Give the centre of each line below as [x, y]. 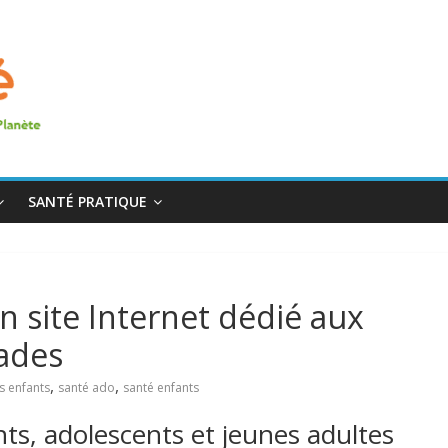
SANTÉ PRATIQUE [87, 201]
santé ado [86, 387]
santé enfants [161, 387]
